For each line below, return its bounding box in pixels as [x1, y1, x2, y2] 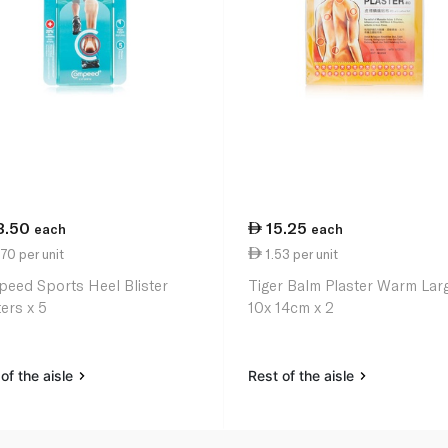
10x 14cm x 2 [248, 298, 335, 317]
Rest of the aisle [248, 367, 359, 385]
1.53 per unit [262, 245, 339, 262]
